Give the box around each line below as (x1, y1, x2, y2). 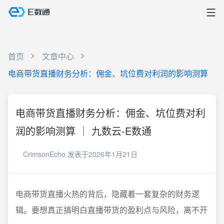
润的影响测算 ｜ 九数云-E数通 (15, 123, 151, 138)
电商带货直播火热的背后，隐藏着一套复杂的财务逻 (15, 188, 199, 199)
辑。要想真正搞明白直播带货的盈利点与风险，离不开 (15, 204, 207, 215)
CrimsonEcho (23, 149, 65, 159)
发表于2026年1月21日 (67, 149, 137, 159)
